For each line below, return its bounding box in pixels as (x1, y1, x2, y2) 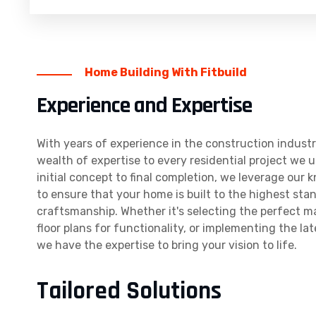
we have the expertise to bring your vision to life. (37, 238, 297, 252)
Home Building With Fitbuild (83, 65, 249, 79)
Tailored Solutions (37, 274, 221, 307)
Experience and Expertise (37, 90, 252, 120)
